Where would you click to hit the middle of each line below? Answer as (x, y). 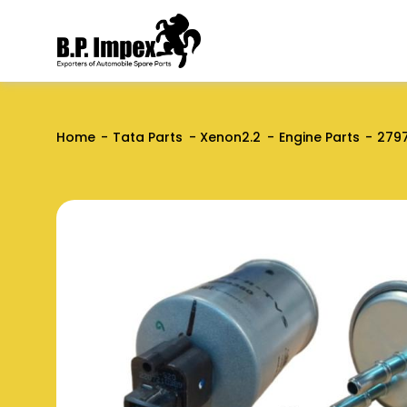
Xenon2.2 (231, 137)
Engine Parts (319, 137)
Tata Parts (148, 137)
